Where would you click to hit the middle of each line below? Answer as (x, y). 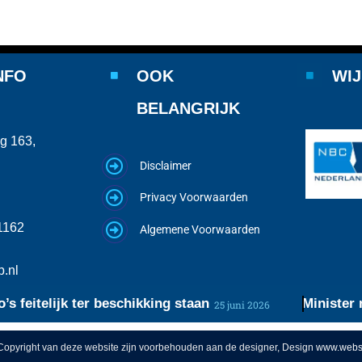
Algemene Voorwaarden (200, 229)
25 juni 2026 (210, 304)
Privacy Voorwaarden (194, 198)
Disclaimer (166, 165)
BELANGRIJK (189, 108)
